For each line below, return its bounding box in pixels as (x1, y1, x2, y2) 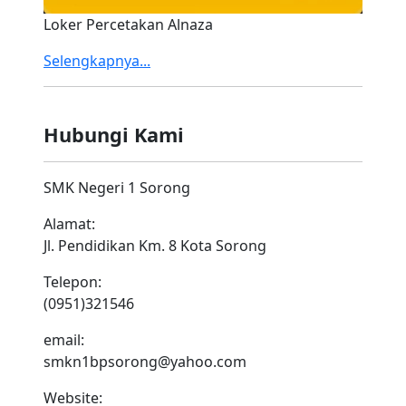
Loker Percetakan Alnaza (43, 14, 213, 34)
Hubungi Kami (43, 121, 184, 148)
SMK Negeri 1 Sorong (43, 177, 190, 198)
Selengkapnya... (43, 50, 150, 71)
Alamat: (43, 213, 95, 234)
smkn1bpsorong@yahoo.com (43, 351, 246, 372)
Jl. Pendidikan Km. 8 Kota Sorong (43, 235, 266, 256)
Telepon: (43, 271, 101, 292)
